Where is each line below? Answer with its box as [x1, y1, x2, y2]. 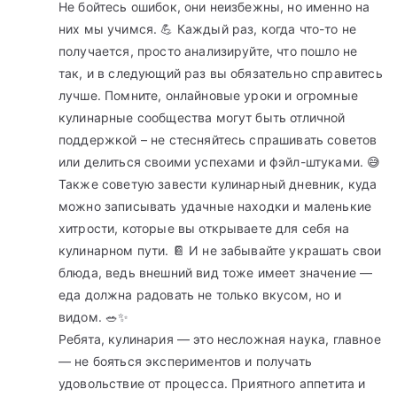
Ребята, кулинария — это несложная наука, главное [58, 331, 381, 347]
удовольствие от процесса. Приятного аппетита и [58, 376, 366, 392]
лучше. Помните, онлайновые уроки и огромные [58, 88, 358, 104]
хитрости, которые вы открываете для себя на [58, 221, 349, 237]
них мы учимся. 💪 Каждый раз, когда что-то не [58, 21, 357, 37]
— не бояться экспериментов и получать [58, 354, 312, 370]
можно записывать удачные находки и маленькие [58, 198, 372, 214]
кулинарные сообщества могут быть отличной [58, 110, 346, 126]
